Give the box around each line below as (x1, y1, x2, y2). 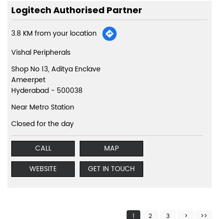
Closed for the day (11, 118, 74, 130)
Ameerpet (11, 74, 45, 86)
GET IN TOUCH (88, 163, 135, 175)
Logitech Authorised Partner (11, 4, 142, 17)
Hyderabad (11, 85, 49, 97)
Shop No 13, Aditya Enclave (11, 64, 101, 75)
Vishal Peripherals (11, 47, 70, 59)
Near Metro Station (11, 102, 74, 113)
